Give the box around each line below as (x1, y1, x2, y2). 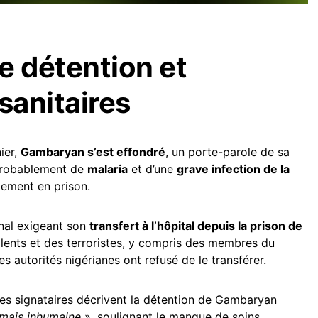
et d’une (128, 162, 177, 176)
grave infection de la (177, 162, 290, 176)
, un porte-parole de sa (165, 145, 290, 159)
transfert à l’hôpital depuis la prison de (89, 219, 302, 233)
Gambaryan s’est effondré (21, 145, 165, 159)
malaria (87, 162, 128, 176)
